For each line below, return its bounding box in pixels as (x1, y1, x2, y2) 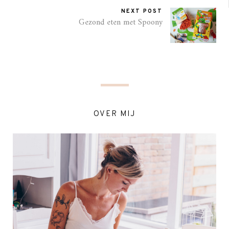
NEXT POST (121, 8, 163, 15)
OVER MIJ (94, 109, 135, 120)
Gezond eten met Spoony (79, 15, 163, 30)
